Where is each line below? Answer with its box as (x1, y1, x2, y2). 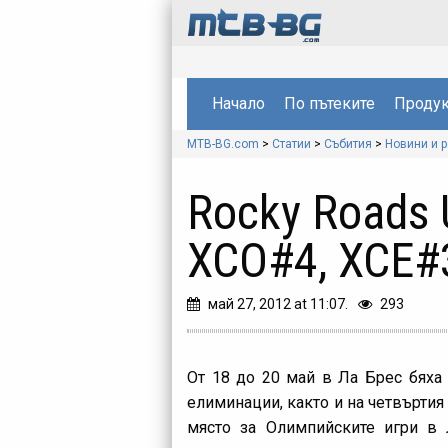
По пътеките (283, 93, 375, 113)
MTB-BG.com (187, 136, 259, 151)
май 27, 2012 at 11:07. (208, 295, 348, 312)
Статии (272, 136, 311, 151)
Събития (324, 136, 372, 151)
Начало (211, 93, 265, 113)
